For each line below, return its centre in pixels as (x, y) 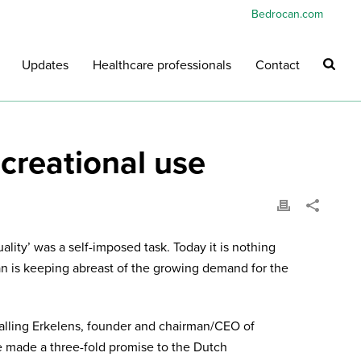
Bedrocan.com (287, 14)
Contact (278, 66)
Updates (46, 66)
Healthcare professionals (162, 66)
